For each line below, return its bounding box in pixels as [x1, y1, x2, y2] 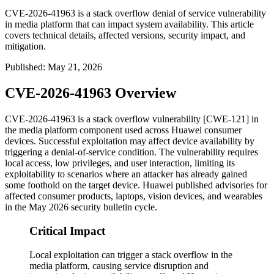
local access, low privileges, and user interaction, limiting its [5, 158, 235, 169]
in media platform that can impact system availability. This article [5, 19, 254, 30]
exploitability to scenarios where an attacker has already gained [5, 169, 247, 180]
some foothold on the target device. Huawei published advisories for [5, 180, 267, 191]
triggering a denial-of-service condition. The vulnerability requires [5, 147, 258, 158]
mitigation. [5, 41, 46, 52]
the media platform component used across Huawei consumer [5, 125, 242, 136]
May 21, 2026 [48, 62, 102, 73]
